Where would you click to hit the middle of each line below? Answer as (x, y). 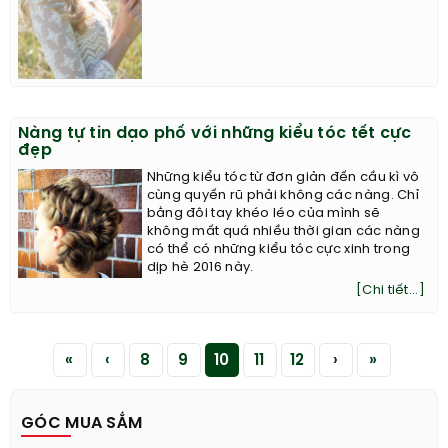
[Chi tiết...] (390, 290)
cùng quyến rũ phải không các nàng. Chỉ (283, 195)
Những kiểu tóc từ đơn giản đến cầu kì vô (283, 177)
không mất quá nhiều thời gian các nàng (283, 231)
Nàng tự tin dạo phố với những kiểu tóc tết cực (215, 133)
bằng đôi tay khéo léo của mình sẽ (263, 213)
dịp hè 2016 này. (200, 267)
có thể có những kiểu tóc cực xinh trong (278, 249)
